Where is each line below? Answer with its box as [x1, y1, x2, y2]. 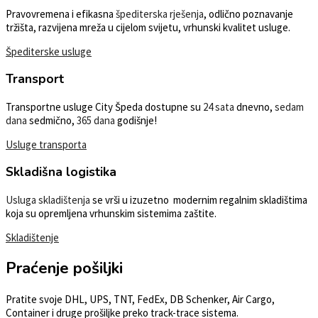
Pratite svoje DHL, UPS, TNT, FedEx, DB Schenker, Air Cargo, [6, 292, 275, 307]
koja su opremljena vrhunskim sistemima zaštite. [6, 206, 216, 220]
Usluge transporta [6, 137, 87, 151]
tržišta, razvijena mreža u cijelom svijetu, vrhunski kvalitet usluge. [6, 20, 290, 34]
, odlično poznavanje [204, 6, 293, 21]
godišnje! [115, 113, 157, 127]
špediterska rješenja [116, 6, 204, 21]
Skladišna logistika [6, 163, 116, 181]
